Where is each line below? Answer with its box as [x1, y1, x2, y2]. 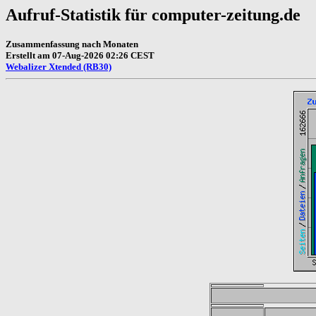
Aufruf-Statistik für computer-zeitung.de [6, 6, 300, 24]
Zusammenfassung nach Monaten [6, 38, 138, 49]
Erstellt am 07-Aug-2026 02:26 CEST [6, 49, 154, 61]
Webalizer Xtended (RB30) [6, 61, 111, 72]
